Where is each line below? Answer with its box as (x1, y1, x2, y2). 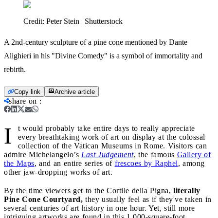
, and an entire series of (34, 159, 115, 167)
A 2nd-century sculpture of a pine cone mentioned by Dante (4, 37, 187, 46)
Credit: (23, 17, 46, 25)
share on (9, 96, 37, 105)
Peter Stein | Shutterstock (46, 17, 123, 25)
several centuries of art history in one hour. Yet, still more (4, 203, 195, 212)
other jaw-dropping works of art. (4, 167, 115, 176)
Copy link (14, 88, 40, 95)
